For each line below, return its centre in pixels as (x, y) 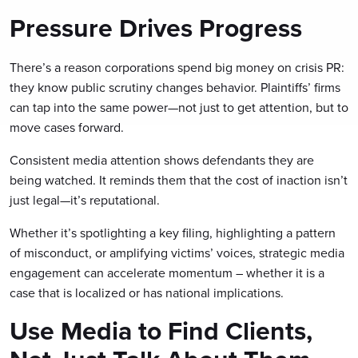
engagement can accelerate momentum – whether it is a (167, 272)
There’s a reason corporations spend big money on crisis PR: (177, 67)
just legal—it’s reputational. (85, 200)
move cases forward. (67, 127)
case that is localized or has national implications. (147, 292)
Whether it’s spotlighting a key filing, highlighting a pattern (173, 233)
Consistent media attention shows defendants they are (162, 160)
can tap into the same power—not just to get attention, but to (179, 107)
